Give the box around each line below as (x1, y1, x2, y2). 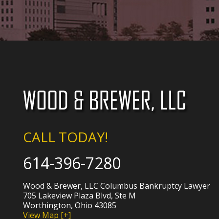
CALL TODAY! (23, 128, 109, 147)
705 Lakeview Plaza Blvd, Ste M (23, 190, 136, 201)
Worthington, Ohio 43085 (23, 200, 117, 211)
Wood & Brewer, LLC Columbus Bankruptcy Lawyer (23, 180, 211, 192)
